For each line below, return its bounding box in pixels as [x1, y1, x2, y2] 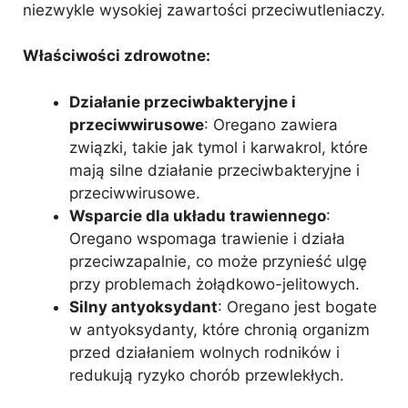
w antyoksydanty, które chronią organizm [69, 320, 370, 339]
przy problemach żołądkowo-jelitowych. [69, 274, 360, 293]
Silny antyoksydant [69, 297, 218, 316]
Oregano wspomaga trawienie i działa [69, 229, 345, 248]
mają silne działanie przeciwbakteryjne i [69, 160, 360, 179]
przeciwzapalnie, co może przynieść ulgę [69, 251, 367, 270]
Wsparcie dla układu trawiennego [69, 206, 326, 225]
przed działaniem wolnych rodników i [69, 342, 340, 362]
